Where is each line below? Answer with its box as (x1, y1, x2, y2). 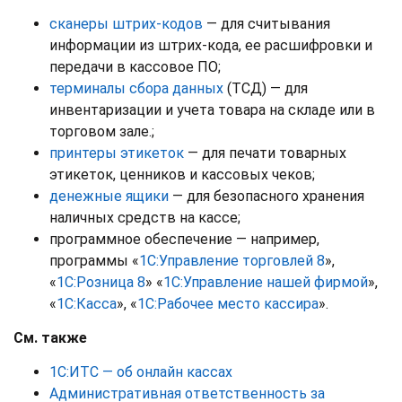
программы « (49, 251, 139, 269)
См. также (13, 328, 87, 346)
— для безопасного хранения (169, 187, 364, 205)
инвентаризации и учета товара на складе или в (49, 100, 375, 118)
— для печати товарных (184, 144, 346, 162)
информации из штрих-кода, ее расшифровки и (49, 36, 372, 54)
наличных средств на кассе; (49, 208, 240, 226)
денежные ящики (49, 187, 169, 205)
